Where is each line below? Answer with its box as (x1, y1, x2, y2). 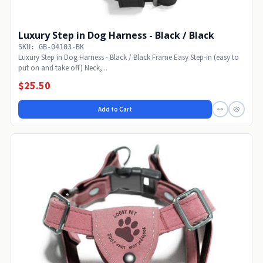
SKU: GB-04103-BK (18, 43, 84, 52)
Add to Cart (98, 105, 132, 114)
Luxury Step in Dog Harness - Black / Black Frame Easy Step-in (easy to (18, 52, 239, 63)
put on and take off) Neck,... (18, 63, 107, 73)
